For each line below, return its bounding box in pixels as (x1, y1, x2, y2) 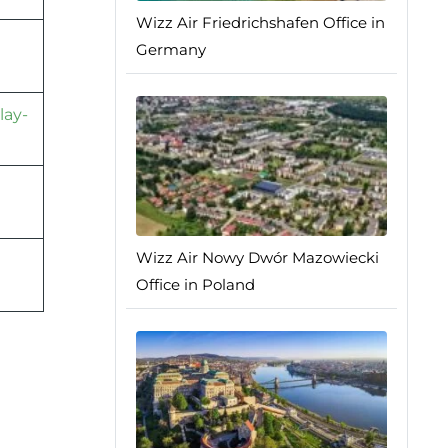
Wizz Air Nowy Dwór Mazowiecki (135, 248, 379, 268)
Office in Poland (135, 275, 255, 295)
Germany (135, 40, 206, 60)
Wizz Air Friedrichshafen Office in (135, 13, 385, 33)
